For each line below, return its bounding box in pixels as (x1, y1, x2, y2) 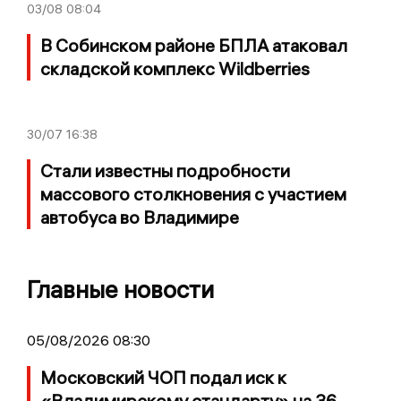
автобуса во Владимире (40, 205, 239, 228)
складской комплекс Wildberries (40, 56, 310, 80)
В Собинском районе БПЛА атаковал (40, 33, 347, 56)
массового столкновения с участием (40, 182, 346, 205)
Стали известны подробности (40, 158, 290, 182)
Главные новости (27, 274, 214, 304)
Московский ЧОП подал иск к (40, 365, 286, 388)
